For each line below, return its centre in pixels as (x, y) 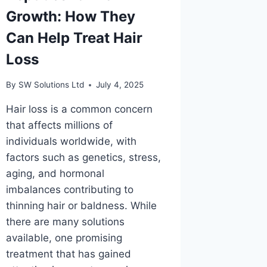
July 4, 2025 (119, 85)
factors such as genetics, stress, (84, 157)
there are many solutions (66, 222)
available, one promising (64, 238)
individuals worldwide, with (72, 141)
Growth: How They (71, 17)
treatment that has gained (69, 254)
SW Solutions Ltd (51, 85)
